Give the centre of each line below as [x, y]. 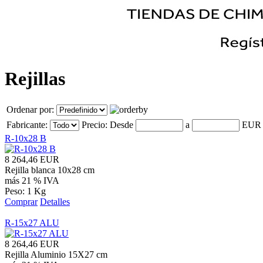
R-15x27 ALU [32, 222]
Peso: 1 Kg [25, 191]
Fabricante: [28, 124]
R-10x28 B [26, 138]
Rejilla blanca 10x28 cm [50, 170]
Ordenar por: [31, 109]
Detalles [55, 201]
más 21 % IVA [32, 180]
